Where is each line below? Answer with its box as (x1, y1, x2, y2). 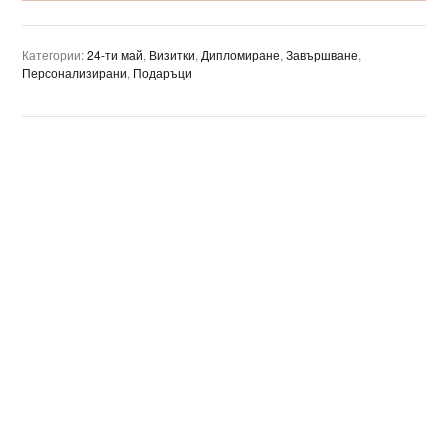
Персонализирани (22, 64, 127, 81)
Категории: (22, 46, 87, 63)
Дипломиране (201, 46, 280, 63)
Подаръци (133, 64, 192, 81)
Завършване (286, 46, 358, 63)
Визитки (149, 46, 195, 63)
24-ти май (87, 46, 143, 63)
